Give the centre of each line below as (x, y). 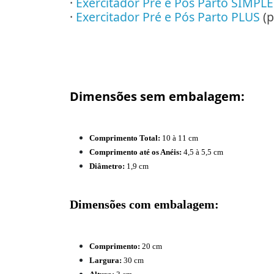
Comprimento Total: (125, 138)
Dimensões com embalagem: (144, 205)
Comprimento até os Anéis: (135, 152)
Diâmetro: (107, 166)
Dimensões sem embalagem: (157, 96)
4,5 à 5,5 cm (202, 152)
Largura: (106, 261)
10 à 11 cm (179, 138)
